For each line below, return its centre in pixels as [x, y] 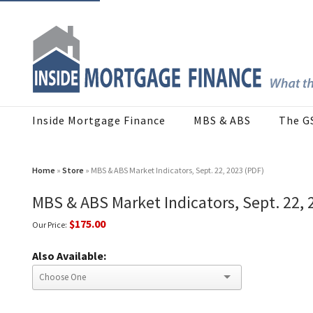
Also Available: [69, 256]
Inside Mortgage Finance [99, 121]
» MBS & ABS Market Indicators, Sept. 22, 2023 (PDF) [174, 170]
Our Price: [50, 225]
